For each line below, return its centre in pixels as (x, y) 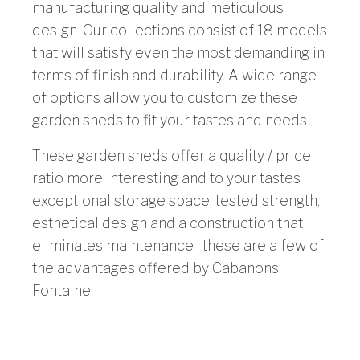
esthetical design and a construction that (168, 223)
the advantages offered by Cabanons (155, 268)
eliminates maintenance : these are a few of (178, 246)
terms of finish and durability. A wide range (174, 76)
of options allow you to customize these (165, 98)
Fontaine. (63, 291)
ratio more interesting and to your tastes (166, 178)
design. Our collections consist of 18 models (180, 31)
